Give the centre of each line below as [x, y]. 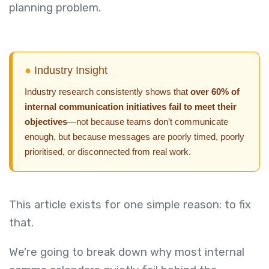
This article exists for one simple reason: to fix [130, 205]
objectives [46, 122]
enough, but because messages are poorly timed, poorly [134, 137]
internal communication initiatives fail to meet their [131, 107]
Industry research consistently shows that [107, 92]
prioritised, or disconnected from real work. [108, 152]
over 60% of [215, 92]
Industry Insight [69, 71]
